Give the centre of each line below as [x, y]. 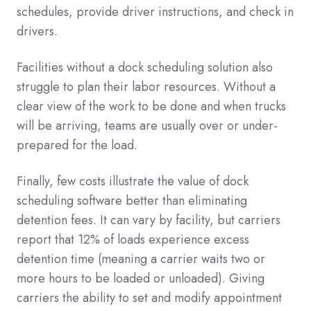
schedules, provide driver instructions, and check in [155, 11]
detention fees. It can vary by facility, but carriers [149, 220]
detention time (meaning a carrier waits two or [141, 259]
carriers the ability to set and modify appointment [149, 297]
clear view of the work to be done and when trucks [151, 106]
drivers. [39, 31]
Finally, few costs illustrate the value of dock [133, 181]
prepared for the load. [79, 145]
